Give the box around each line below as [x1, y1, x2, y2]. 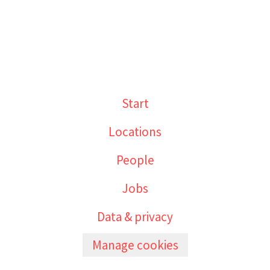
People [116, 152, 154, 168]
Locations [108, 124, 162, 140]
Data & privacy [97, 209, 173, 225]
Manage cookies [92, 237, 178, 253]
